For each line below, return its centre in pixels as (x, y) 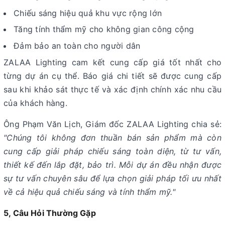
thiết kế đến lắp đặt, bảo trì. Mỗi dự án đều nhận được (113, 164)
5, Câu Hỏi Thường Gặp (50, 213)
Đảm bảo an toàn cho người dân (77, 45)
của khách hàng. (35, 103)
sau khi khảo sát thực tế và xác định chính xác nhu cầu (113, 89)
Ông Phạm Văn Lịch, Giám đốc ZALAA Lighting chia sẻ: (113, 124)
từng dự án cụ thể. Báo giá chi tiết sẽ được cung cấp (113, 76)
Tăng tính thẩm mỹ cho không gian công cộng (104, 29)
